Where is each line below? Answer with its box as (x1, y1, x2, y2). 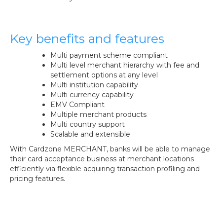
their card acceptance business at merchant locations (10, 154, 194, 163)
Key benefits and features (10, 31, 164, 46)
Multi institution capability (50, 80, 138, 89)
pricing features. (10, 174, 65, 183)
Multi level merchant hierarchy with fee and (50, 61, 199, 70)
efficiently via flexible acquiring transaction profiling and (10, 164, 200, 173)
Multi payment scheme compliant (50, 51, 168, 60)
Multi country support (50, 120, 125, 129)
